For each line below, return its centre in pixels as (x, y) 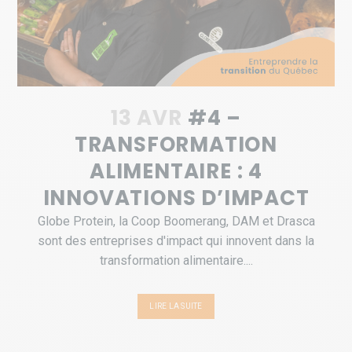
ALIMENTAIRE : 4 (176, 172)
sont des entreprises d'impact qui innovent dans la (176, 241)
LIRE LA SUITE (176, 306)
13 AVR (147, 118)
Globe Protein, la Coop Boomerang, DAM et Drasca (176, 222)
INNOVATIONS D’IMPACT (176, 198)
